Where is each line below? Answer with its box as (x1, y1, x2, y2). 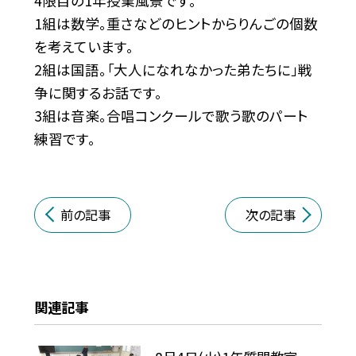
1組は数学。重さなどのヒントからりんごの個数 (33, 14, 318, 34)
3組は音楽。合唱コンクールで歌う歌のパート (33, 106, 308, 126)
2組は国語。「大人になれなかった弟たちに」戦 (33, 60, 312, 80)
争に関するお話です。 (33, 83, 162, 103)
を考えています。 (33, 37, 133, 57)
